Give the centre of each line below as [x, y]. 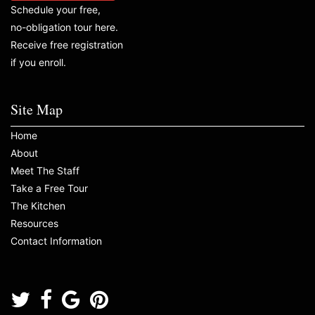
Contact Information [56, 241]
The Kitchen [38, 206]
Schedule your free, [56, 9]
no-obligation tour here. [64, 27]
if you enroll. [38, 62]
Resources [34, 223]
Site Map [37, 109]
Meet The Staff [45, 171]
